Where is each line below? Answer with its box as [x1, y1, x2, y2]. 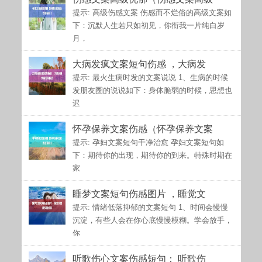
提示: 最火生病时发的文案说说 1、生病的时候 [72, 73, 228, 82]
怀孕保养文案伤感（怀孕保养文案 [72, 124, 213, 134]
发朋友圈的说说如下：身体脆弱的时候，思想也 [72, 86, 232, 95]
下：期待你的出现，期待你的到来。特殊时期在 [72, 151, 232, 160]
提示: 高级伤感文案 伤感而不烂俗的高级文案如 [72, 8, 232, 17]
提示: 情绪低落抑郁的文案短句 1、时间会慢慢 [72, 203, 228, 212]
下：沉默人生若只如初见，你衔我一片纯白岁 [72, 21, 225, 30]
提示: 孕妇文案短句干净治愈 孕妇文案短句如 [72, 138, 224, 147]
